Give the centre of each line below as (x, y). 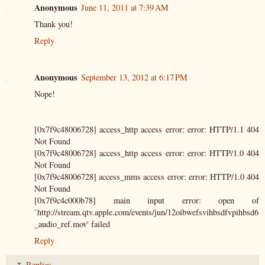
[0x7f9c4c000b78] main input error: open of (147, 200)
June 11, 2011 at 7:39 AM (125, 7)
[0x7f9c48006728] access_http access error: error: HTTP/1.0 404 (147, 153)
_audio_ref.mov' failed (72, 224)
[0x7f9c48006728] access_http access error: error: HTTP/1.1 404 (147, 129)
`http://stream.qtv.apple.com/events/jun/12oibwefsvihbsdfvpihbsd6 (146, 212)
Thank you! (54, 24)
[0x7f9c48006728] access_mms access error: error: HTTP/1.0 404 (147, 176)
